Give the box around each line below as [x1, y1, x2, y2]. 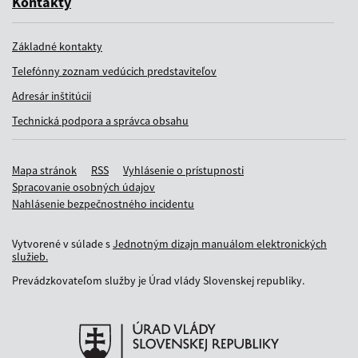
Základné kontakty [12, 38, 102, 54]
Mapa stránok [12, 162, 77, 177]
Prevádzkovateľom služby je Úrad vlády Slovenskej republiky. [12, 272, 304, 288]
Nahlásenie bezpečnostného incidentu [12, 196, 194, 211]
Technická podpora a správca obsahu [12, 113, 189, 128]
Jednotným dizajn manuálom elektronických [113, 236, 327, 251]
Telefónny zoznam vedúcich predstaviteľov [12, 63, 217, 78]
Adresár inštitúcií [12, 88, 91, 103]
